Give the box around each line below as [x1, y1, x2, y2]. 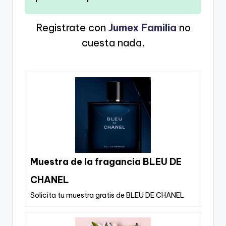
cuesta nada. [81, 36, 145, 49]
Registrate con [35, 21, 108, 34]
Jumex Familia [108, 21, 177, 34]
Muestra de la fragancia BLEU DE [30, 156, 182, 168]
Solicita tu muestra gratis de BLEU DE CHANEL [30, 191, 184, 200]
